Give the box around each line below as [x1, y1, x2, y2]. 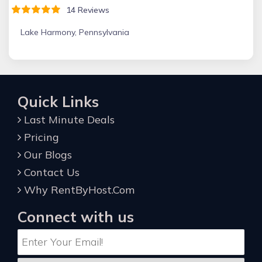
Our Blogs [21, 148, 72, 161]
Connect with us [18, 208, 134, 226]
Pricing [21, 130, 59, 144]
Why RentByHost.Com [21, 183, 135, 196]
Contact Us [21, 166, 80, 179]
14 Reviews [61, 5, 109, 15]
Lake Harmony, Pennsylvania [20, 27, 129, 37]
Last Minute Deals [21, 113, 115, 126]
